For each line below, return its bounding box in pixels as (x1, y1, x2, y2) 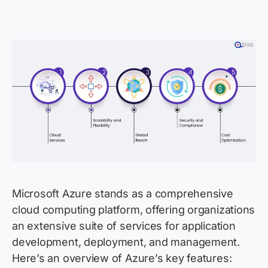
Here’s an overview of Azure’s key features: (12, 252, 232, 265)
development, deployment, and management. (12, 236, 240, 249)
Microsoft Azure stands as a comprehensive (12, 187, 233, 200)
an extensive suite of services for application (12, 220, 236, 233)
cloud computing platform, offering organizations (12, 203, 255, 217)
